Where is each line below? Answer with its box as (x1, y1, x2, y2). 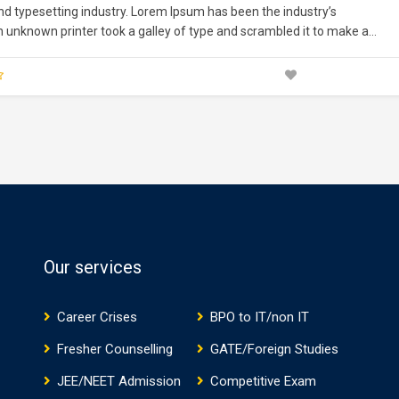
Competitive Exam (210, 373, 316, 390)
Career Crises (57, 309, 137, 326)
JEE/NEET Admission (57, 373, 181, 390)
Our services (44, 256, 142, 279)
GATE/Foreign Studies (210, 341, 338, 358)
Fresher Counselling (57, 341, 173, 358)
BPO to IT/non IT (210, 309, 309, 326)
